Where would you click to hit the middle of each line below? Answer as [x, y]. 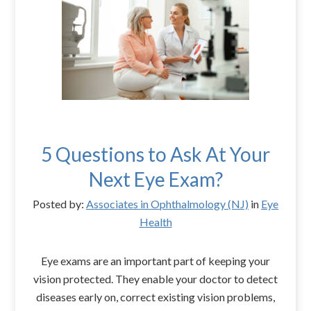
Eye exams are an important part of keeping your [155, 260]
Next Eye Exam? [155, 179]
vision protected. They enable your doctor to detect [155, 278]
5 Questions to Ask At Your [155, 154]
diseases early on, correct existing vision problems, [155, 296]
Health [155, 221]
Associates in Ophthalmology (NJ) [167, 203]
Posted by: [59, 203]
